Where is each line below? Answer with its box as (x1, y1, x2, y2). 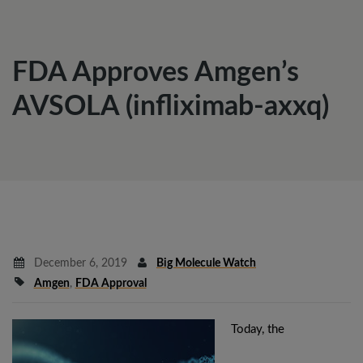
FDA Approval (75, 278, 147, 289)
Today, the (231, 323, 284, 335)
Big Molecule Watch (156, 258, 256, 269)
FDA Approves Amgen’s (12, 59, 299, 87)
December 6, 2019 (30, 258, 127, 269)
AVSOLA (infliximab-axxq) (12, 93, 329, 121)
